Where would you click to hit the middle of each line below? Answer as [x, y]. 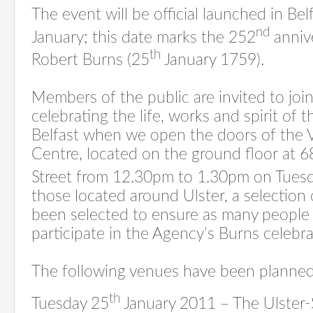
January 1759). [212, 60]
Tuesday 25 [70, 304]
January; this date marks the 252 [144, 37]
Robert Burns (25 [90, 60]
